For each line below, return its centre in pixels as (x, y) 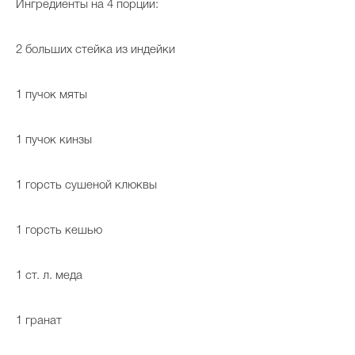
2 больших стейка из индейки (95, 50)
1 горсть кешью (59, 231)
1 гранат (39, 321)
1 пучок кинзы (54, 141)
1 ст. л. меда (49, 276)
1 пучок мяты (52, 95)
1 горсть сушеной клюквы (86, 186)
